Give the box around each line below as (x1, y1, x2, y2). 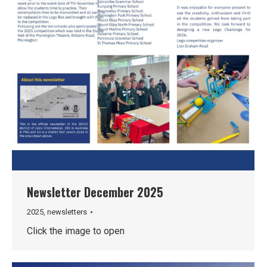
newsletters (47, 207, 87, 216)
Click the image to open (27, 225, 125, 237)
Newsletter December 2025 (27, 182, 163, 201)
